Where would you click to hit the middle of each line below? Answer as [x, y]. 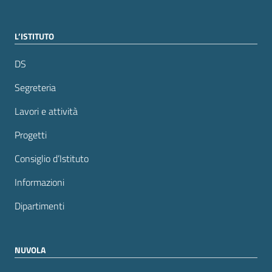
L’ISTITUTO [34, 36]
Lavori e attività [46, 111]
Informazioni [39, 182]
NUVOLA [30, 250]
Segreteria [35, 88]
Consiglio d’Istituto [52, 159]
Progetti [31, 135]
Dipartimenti [39, 206]
